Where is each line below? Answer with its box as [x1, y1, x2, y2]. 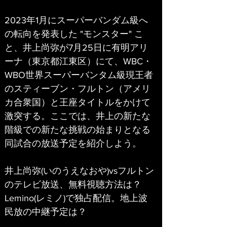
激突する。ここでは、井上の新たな [5, 110, 150, 121]
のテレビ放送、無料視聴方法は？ [5, 179, 141, 190]
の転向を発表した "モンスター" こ [5, 28, 143, 39]
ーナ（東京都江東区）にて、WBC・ [5, 56, 152, 66]
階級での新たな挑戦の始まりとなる [5, 124, 150, 135]
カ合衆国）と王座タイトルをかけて [5, 97, 150, 107]
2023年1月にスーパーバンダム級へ [5, 15, 148, 25]
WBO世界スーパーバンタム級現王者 [5, 69, 153, 80]
